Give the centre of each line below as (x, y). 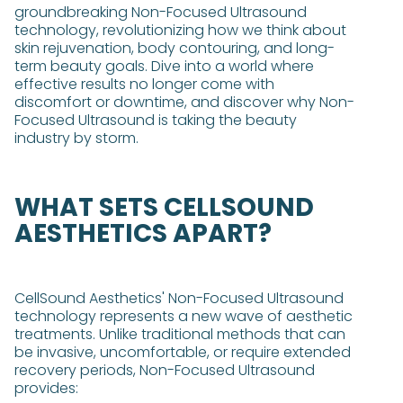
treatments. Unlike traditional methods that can (180, 334)
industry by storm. (76, 138)
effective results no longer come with (144, 84)
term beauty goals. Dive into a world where (164, 66)
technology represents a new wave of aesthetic (184, 316)
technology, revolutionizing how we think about (180, 30)
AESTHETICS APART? (143, 233)
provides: (46, 388)
